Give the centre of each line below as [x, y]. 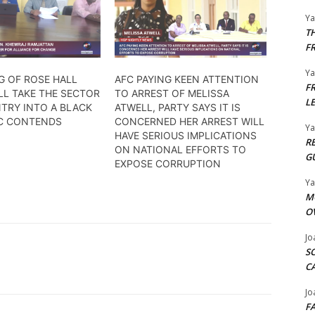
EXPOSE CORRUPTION [167, 163]
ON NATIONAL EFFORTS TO [180, 149]
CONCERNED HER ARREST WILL [189, 121]
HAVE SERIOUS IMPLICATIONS [185, 135]
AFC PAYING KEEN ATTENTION [186, 79]
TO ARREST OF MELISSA [172, 93]
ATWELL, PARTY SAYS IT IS [177, 107]
